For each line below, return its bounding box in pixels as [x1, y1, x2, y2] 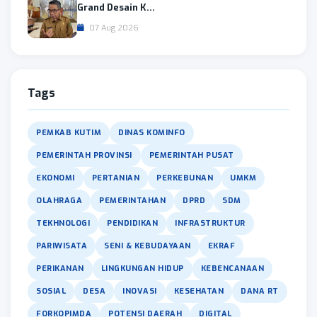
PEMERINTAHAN [99, 195, 166, 206]
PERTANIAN [91, 172, 139, 183]
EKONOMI [36, 172, 75, 183]
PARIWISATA [36, 240, 87, 251]
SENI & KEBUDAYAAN [104, 240, 191, 251]
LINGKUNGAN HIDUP [100, 263, 184, 274]
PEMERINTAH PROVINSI [36, 149, 132, 161]
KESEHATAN [173, 285, 224, 296]
